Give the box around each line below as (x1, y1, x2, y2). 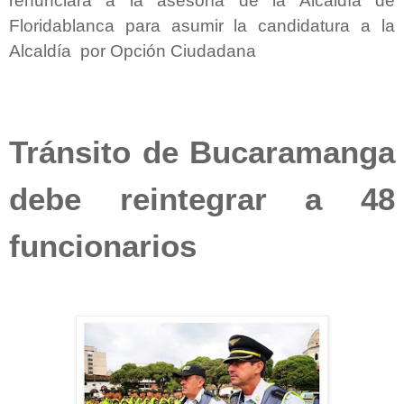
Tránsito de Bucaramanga (9, 134, 395, 170)
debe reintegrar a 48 (9, 181, 395, 216)
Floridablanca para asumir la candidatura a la (9, 15, 395, 35)
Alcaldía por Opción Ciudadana (9, 41, 256, 60)
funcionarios (9, 228, 197, 263)
